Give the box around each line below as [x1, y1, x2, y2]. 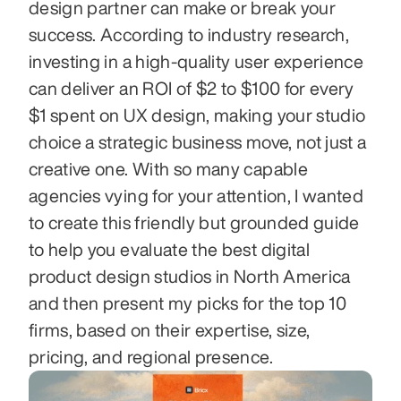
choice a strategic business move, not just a [29, 132, 367, 151]
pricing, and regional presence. [29, 347, 273, 366]
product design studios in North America [29, 267, 351, 286]
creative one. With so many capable [29, 159, 308, 178]
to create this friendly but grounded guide [29, 213, 360, 232]
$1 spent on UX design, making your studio [29, 106, 366, 124]
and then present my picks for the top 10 [29, 294, 347, 312]
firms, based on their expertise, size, [29, 320, 311, 339]
